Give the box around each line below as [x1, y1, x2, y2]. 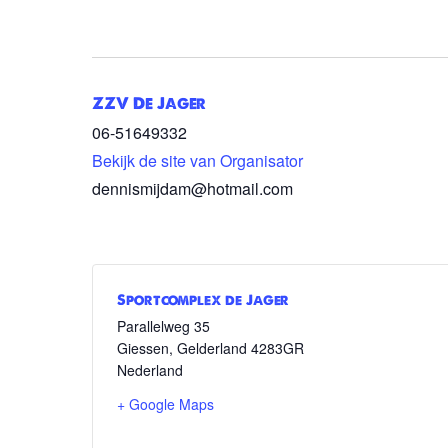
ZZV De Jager [92, 93, 206, 114]
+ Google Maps [117, 394, 214, 415]
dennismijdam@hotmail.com [92, 177, 293, 201]
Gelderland [177, 338, 247, 359]
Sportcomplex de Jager [117, 291, 289, 310]
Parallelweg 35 [117, 316, 210, 337]
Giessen [117, 338, 169, 359]
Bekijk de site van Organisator [92, 149, 303, 173]
